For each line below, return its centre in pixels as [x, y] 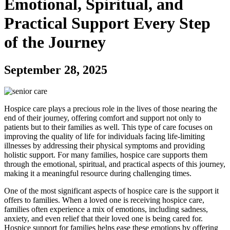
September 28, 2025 [56, 70]
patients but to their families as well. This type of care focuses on [108, 127]
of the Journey [55, 42]
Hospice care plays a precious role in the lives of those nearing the [111, 109]
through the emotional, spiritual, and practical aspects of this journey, [115, 164]
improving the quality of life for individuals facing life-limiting [104, 137]
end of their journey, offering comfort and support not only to [103, 118]
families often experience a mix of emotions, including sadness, [106, 209]
